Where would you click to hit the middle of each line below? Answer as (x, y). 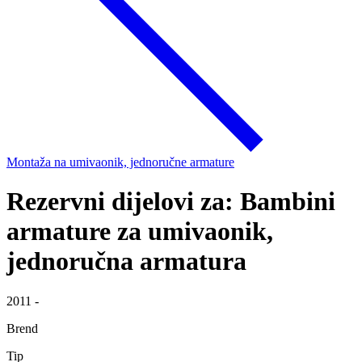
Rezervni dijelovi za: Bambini (171, 202)
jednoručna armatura (126, 261)
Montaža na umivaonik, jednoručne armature (120, 162)
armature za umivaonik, (140, 232)
